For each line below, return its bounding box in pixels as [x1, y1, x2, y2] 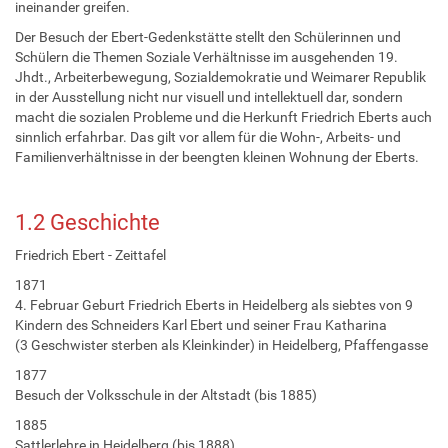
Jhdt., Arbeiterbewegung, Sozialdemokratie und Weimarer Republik [15, 68, 426, 85]
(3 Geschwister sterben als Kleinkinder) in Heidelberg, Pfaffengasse [15, 336, 428, 353]
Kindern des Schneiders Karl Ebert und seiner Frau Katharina [15, 316, 387, 333]
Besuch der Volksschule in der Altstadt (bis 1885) [15, 386, 317, 403]
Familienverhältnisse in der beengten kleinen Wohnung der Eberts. [15, 148, 419, 165]
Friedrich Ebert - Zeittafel [15, 246, 166, 263]
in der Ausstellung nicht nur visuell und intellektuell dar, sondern [15, 88, 403, 105]
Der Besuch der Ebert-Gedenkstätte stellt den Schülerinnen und [15, 28, 401, 45]
